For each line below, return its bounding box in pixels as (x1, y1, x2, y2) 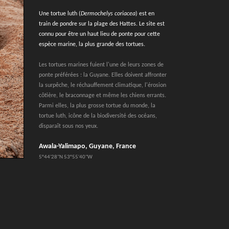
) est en (135, 11, 154, 17)
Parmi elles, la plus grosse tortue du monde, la (39, 103, 155, 109)
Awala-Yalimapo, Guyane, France (39, 143, 136, 150)
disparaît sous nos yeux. (39, 123, 98, 129)
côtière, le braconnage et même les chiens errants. (39, 93, 166, 99)
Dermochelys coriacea (81, 11, 135, 17)
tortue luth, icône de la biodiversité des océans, (39, 113, 157, 119)
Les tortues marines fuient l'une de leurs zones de (39, 62, 164, 68)
